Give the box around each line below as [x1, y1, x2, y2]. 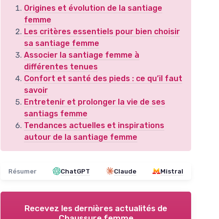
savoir [24, 85, 48, 95]
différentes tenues [24, 62, 98, 71]
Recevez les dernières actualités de [24, 203, 167, 213]
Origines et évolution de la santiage [24, 3, 162, 13]
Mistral [160, 167, 183, 175]
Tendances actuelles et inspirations [24, 120, 164, 130]
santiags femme [24, 109, 88, 118]
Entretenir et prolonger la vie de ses [24, 97, 165, 107]
